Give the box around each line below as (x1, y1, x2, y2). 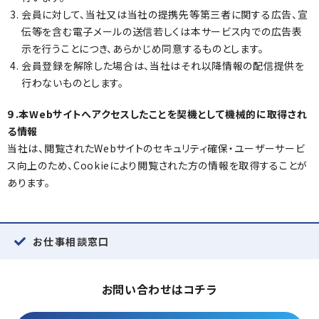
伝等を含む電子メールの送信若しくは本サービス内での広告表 (21, 24, 303, 38)
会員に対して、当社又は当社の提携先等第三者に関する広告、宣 (21, 7, 308, 21)
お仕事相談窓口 (33, 234, 110, 249)
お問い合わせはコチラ (101, 281, 218, 298)
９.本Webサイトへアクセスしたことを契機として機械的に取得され (7, 107, 308, 121)
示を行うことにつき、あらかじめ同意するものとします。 (21, 41, 264, 56)
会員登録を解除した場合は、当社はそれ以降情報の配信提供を (21, 58, 305, 73)
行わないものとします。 (21, 75, 124, 90)
